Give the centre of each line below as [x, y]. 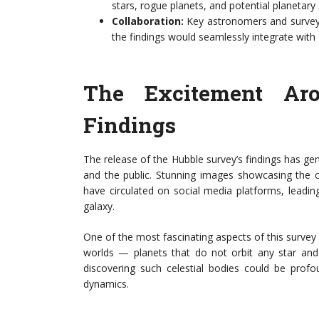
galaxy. [99, 206]
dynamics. [106, 284]
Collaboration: [148, 21]
